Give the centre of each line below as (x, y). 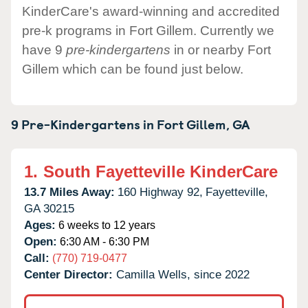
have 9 (44, 49)
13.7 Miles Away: (69, 192)
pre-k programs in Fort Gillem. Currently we (148, 30)
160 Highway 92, (160, 192)
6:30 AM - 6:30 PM (103, 241)
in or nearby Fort (221, 49)
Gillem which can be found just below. (133, 69)
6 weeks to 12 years (106, 225)
